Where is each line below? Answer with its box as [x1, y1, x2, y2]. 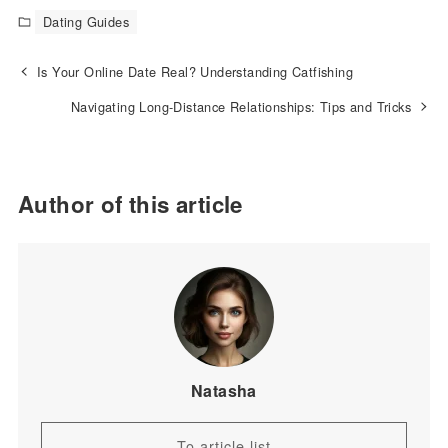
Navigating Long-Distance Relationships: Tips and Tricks [70, 97, 411, 116]
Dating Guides [42, 12, 129, 31]
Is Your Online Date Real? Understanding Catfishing [37, 62, 354, 81]
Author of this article [17, 188, 243, 220]
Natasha [191, 379, 257, 403]
